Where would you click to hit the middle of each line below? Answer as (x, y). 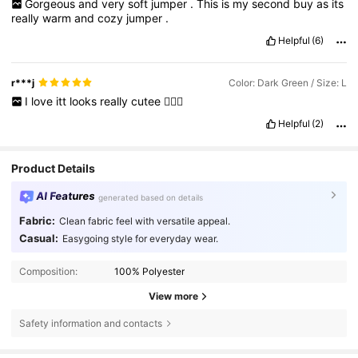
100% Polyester (150, 272)
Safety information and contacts (90, 323)
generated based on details (151, 197)
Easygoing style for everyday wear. (140, 238)
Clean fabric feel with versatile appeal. (144, 221)
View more (173, 296)
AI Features (66, 195)
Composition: (48, 272)
